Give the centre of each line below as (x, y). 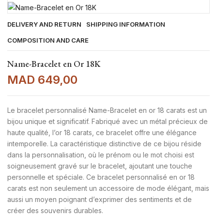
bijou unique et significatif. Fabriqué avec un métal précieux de (108, 121)
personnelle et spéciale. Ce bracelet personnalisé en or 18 (101, 177)
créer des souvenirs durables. (55, 210)
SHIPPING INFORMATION (126, 24)
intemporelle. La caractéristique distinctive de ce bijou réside (104, 143)
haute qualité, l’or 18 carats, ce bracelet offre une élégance (102, 132)
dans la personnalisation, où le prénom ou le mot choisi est (101, 155)
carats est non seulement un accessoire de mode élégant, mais (108, 188)
